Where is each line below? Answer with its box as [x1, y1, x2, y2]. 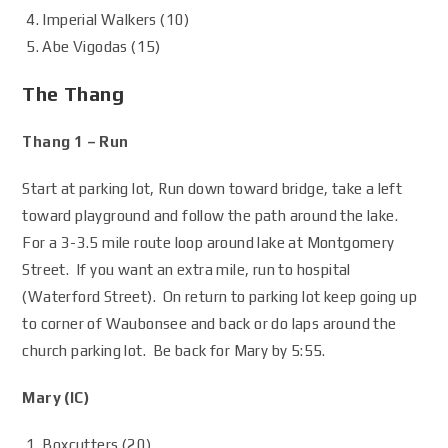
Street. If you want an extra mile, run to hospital [22, 261, 351, 278]
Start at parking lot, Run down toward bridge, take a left [22, 180, 403, 197]
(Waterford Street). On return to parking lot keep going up [22, 288, 418, 305]
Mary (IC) [22, 389, 90, 406]
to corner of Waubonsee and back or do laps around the [22, 315, 397, 332]
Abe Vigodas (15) [42, 38, 161, 55]
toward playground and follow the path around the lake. [22, 207, 402, 224]
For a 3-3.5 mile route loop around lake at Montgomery [22, 234, 395, 251]
